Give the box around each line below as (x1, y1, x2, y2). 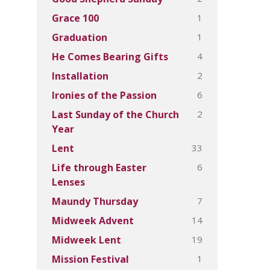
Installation (52, 69, 108, 83)
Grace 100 (52, 11, 99, 25)
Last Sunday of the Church (52, 108, 179, 121)
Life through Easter (52, 161, 146, 174)
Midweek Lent (52, 233, 121, 246)
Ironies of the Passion (52, 89, 157, 102)
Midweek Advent (52, 214, 134, 227)
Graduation (52, 31, 107, 44)
